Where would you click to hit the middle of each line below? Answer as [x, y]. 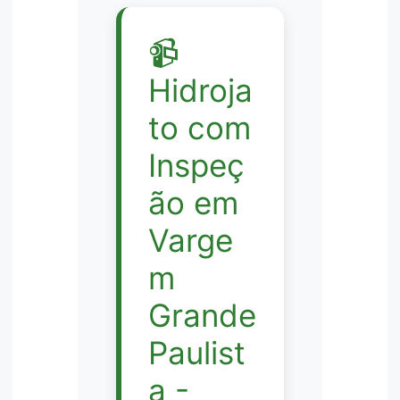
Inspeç [196, 165]
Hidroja [200, 90]
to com [199, 127]
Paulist [196, 352]
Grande [202, 315]
